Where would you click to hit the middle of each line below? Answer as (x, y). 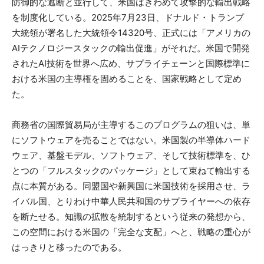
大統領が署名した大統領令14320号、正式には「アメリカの (131, 32)
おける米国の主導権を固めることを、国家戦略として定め (127, 78)
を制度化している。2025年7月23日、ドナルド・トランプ (128, 17)
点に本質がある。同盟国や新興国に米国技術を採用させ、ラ (131, 186)
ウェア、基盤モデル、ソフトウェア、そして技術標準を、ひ (131, 155)
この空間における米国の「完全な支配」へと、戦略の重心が (131, 232)
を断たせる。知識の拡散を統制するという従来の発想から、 (131, 216)
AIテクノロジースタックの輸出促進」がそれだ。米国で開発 (131, 48)
